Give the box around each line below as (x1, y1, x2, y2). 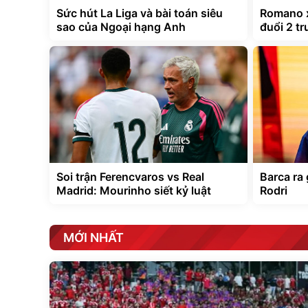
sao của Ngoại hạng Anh (56, 20, 186, 34)
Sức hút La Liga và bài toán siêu (56, 6, 223, 20)
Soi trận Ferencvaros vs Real (56, 170, 204, 184)
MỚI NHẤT (63, 230, 124, 245)
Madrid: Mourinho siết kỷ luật (56, 184, 211, 197)
